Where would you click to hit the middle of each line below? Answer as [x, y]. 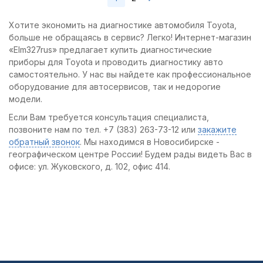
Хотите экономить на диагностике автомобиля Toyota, [123, 25]
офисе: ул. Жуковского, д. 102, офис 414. [90, 166]
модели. [26, 99]
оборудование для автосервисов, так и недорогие [115, 87]
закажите [217, 129]
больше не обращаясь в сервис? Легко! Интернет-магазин [130, 37]
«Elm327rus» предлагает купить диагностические [110, 50]
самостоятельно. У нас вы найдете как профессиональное [130, 74]
